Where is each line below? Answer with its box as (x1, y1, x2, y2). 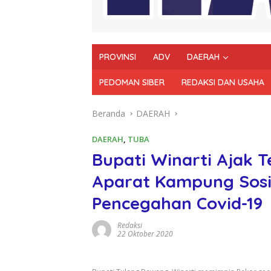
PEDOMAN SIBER (99, 76, 165, 88)
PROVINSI (99, 51, 136, 62)
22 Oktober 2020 (117, 228, 173, 239)
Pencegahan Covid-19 (92, 192, 263, 214)
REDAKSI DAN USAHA (181, 76, 264, 88)
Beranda (92, 107, 125, 119)
